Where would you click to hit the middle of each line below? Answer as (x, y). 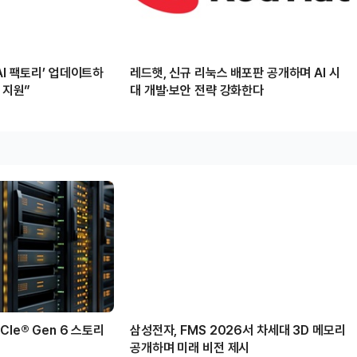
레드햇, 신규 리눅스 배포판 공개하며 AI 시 (235, 73)
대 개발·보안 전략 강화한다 (197, 90)
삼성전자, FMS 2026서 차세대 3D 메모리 (238, 330)
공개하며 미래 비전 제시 (190, 347)
